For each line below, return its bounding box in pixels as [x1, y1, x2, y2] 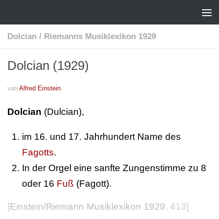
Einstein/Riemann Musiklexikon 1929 [10, 201, 165, 212]
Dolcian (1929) [7, 58, 89, 73]
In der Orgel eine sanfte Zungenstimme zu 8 [22, 162, 206, 173]
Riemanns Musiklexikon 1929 [44, 32, 156, 41]
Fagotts [22, 147, 54, 157]
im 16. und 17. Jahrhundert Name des [22, 131, 181, 142]
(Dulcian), [42, 106, 84, 117]
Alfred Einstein [19, 85, 61, 92]
